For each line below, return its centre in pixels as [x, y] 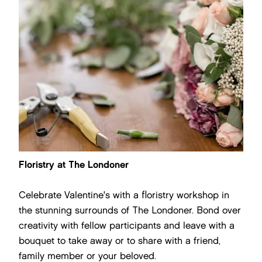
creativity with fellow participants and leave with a [127, 225]
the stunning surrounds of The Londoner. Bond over [130, 210]
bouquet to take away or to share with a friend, [120, 241]
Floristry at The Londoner [74, 165]
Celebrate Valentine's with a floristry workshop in [124, 195]
